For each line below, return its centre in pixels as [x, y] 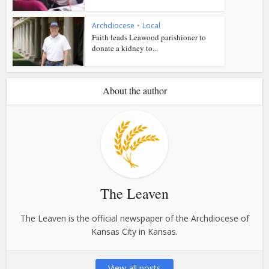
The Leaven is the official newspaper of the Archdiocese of [134, 219]
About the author [134, 91]
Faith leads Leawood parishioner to [149, 37]
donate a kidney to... [125, 48]
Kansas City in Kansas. [134, 232]
